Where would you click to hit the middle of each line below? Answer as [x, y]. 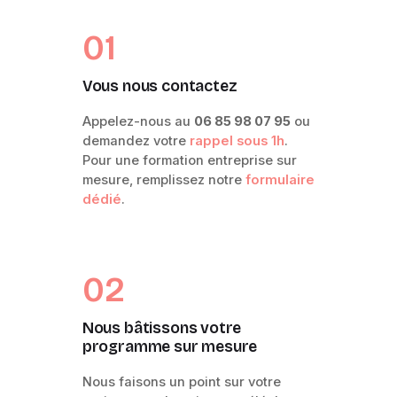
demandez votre [136, 140]
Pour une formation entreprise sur [189, 160]
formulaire [280, 179]
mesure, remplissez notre [163, 179]
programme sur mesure [170, 346]
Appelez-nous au [138, 121]
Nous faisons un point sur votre [181, 381]
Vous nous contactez [159, 86]
